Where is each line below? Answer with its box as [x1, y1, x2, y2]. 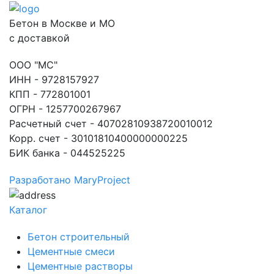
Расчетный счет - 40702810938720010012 [9, 117, 213, 130]
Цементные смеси [28, 245, 115, 258]
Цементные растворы [28, 260, 133, 273]
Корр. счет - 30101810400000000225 [9, 131, 188, 144]
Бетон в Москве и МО [9, 17, 115, 29]
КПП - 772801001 [9, 87, 91, 100]
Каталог [9, 204, 47, 217]
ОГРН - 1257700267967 [9, 102, 121, 115]
